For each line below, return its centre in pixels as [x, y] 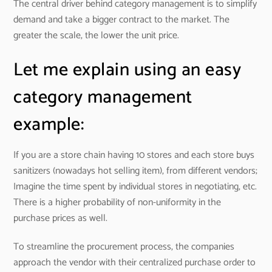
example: [49, 124]
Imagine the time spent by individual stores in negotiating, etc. [135, 186]
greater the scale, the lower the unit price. [97, 36]
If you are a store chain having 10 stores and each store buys [134, 155]
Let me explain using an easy [127, 70]
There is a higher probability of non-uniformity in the [117, 202]
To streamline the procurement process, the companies [124, 246]
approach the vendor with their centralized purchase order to [135, 262]
